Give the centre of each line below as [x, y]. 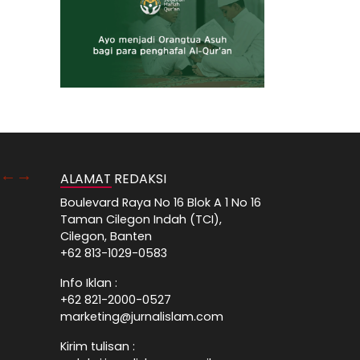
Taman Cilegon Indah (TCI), [141, 219]
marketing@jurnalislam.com [142, 316]
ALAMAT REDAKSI [113, 178]
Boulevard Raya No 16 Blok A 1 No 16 [161, 202]
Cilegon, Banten [106, 236]
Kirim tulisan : [98, 346]
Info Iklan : [89, 282]
